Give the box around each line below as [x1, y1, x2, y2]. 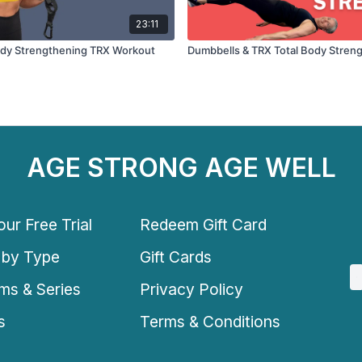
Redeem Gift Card [140, 214, 267, 234]
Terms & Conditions [140, 311, 281, 331]
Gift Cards [140, 246, 213, 267]
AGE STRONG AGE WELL [26, 152, 336, 184]
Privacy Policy [140, 279, 244, 299]
